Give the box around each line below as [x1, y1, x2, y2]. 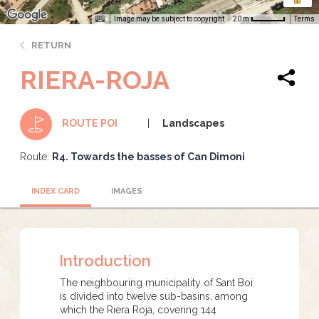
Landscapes [162, 117, 224, 129]
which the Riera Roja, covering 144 [60, 303, 216, 315]
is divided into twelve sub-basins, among [60, 290, 248, 302]
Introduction [59, 251, 151, 270]
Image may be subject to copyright [114, 14, 224, 23]
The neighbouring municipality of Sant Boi [60, 276, 253, 288]
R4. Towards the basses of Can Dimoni [52, 150, 245, 162]
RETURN [31, 39, 71, 51]
